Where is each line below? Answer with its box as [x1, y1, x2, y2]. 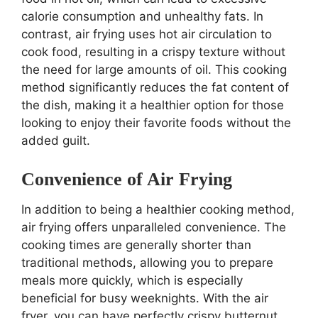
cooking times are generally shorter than [21, 237, 251, 252]
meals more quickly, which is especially [21, 273, 243, 287]
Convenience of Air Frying [21, 168, 232, 190]
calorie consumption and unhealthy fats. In [21, 9, 263, 23]
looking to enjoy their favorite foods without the [21, 115, 291, 130]
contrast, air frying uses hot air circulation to [21, 26, 272, 41]
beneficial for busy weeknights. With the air [21, 290, 268, 305]
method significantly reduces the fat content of [21, 79, 289, 94]
